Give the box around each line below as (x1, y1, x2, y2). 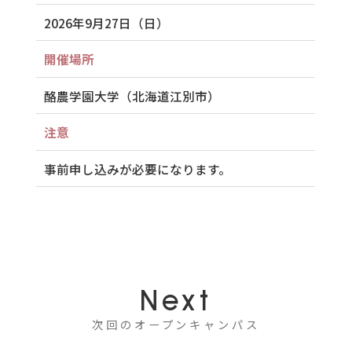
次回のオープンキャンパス (92, 320, 260, 332)
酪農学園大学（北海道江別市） (43, 86, 220, 104)
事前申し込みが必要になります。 (43, 159, 231, 178)
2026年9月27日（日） (43, 13, 169, 31)
